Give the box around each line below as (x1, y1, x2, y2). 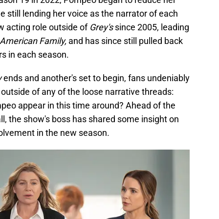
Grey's (89, 22, 115, 33)
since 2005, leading (115, 22, 189, 33)
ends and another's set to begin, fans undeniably (1, 73, 190, 84)
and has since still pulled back (68, 36, 183, 46)
